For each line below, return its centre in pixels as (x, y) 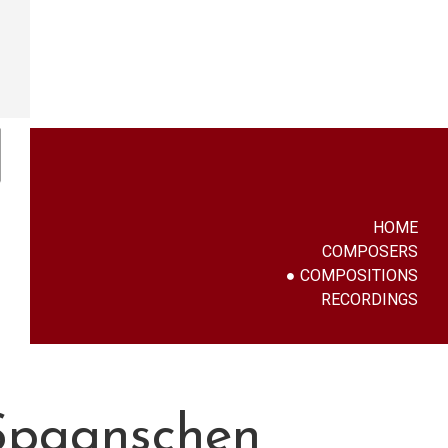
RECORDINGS (369, 299)
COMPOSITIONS (359, 275)
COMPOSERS (370, 251)
